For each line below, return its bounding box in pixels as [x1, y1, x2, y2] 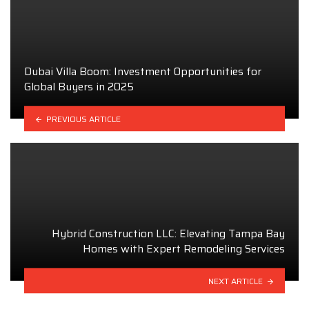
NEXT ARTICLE [208, 274, 263, 288]
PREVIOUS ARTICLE [46, 112, 121, 126]
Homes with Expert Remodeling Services [83, 239, 285, 257]
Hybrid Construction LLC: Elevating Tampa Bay [52, 224, 285, 242]
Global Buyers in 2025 [24, 77, 134, 95]
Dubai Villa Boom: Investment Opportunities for [24, 62, 261, 80]
